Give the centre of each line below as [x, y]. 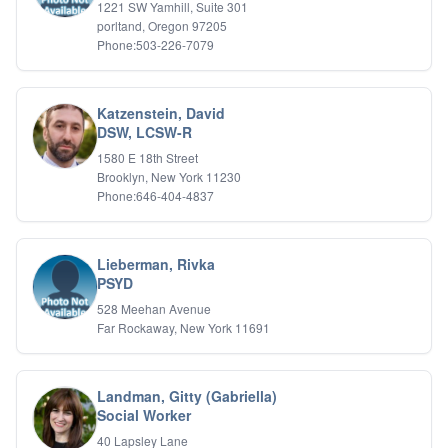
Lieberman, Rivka [156, 264]
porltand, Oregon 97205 [162, 25]
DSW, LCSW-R [144, 132]
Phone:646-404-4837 [155, 195]
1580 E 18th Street [147, 157]
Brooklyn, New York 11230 [169, 176]
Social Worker [144, 415]
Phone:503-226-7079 [155, 44]
